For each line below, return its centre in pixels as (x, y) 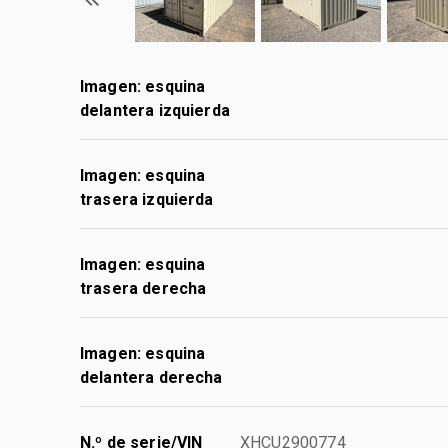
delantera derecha (151, 377)
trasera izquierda (147, 199)
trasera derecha (143, 288)
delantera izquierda (155, 110)
